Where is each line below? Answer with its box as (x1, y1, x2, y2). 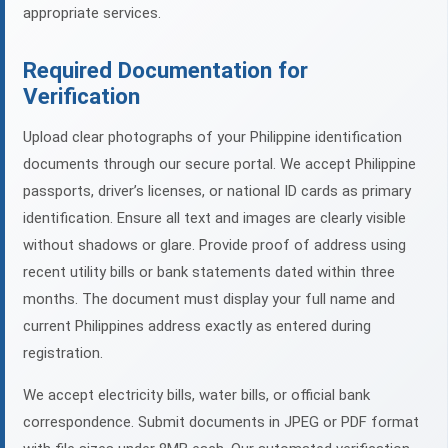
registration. (23, 344, 103, 363)
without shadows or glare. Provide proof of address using (23, 236, 406, 255)
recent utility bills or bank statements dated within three (23, 263, 395, 282)
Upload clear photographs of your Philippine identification (23, 128, 402, 147)
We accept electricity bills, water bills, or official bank (23, 386, 370, 405)
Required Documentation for (23, 57, 308, 84)
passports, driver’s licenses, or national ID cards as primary (23, 182, 411, 201)
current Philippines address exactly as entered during (23, 317, 371, 336)
